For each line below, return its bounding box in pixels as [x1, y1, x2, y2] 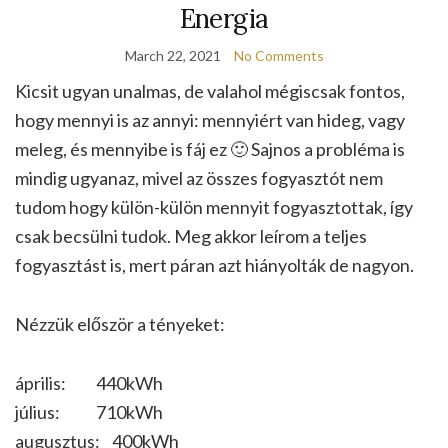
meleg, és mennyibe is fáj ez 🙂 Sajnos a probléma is [15, 138, 405, 161]
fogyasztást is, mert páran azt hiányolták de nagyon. [15, 254, 414, 277]
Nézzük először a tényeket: [15, 313, 225, 336]
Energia [179, 2, 269, 36]
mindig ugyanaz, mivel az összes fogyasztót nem [15, 167, 383, 190]
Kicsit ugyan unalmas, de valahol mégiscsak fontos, [15, 80, 405, 103]
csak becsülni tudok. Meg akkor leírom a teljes [15, 225, 367, 248]
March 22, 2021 [124, 47, 221, 65]
